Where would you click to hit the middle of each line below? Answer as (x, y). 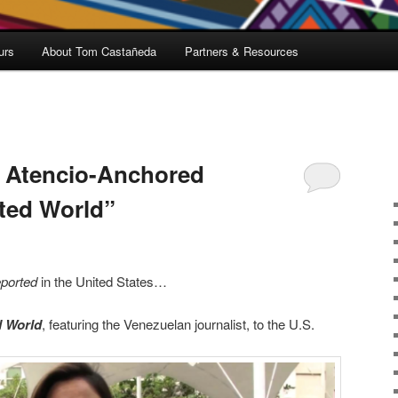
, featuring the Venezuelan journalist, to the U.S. (178, 323)
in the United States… (102, 281)
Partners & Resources (241, 52)
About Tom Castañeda (99, 52)
